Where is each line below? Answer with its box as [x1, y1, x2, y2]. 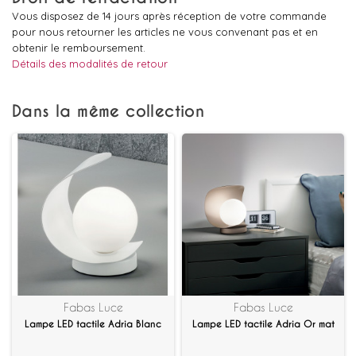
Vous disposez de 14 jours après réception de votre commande [12, 10, 327, 22]
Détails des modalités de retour [12, 57, 168, 70]
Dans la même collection [12, 101, 205, 122]
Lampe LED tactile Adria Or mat [192, 318, 335, 331]
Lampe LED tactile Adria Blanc [25, 318, 161, 331]
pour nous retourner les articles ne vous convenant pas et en [12, 25, 318, 38]
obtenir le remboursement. [12, 41, 145, 54]
